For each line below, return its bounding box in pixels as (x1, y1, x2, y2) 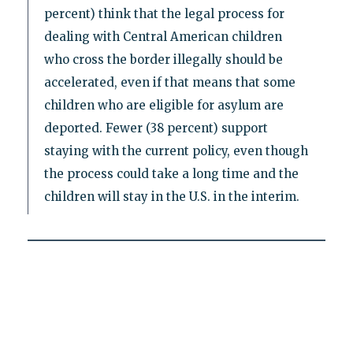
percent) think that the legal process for (43, 6, 284, 22)
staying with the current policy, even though (43, 143, 308, 159)
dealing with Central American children (43, 29, 282, 45)
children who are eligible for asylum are (43, 98, 284, 113)
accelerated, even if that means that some (43, 75, 295, 91)
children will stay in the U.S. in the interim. (43, 189, 299, 205)
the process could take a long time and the (43, 166, 299, 182)
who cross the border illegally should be (43, 52, 283, 68)
